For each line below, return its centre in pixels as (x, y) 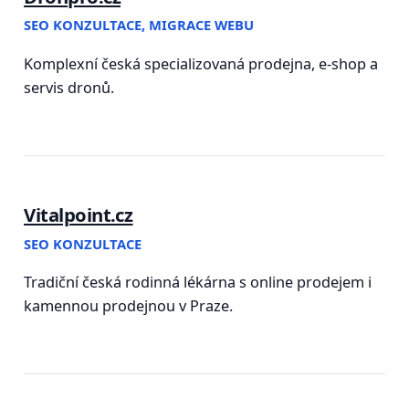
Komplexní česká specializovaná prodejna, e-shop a (201, 63)
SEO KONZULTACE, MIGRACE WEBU (139, 25)
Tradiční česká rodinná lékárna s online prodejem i (198, 282)
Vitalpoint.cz (79, 214)
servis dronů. (69, 87)
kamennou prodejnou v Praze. (129, 306)
